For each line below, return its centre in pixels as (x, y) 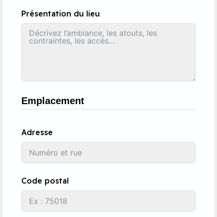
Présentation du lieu (61, 13)
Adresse (37, 132)
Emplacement (53, 101)
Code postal (45, 181)
